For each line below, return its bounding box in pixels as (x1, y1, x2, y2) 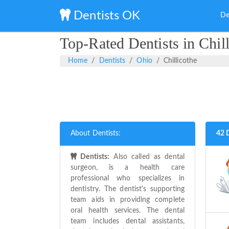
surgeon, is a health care (71, 164, 185, 171)
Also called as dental (109, 153, 185, 161)
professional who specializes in (71, 174, 185, 182)
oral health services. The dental (71, 207, 185, 214)
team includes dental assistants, (71, 217, 185, 225)
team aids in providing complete (71, 196, 185, 203)
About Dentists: (71, 129, 121, 137)
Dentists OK (71, 9, 141, 22)
